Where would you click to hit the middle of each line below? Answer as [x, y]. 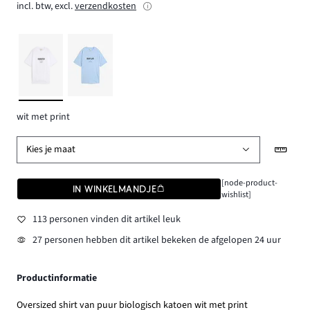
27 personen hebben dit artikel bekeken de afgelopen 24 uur [156, 240]
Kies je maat [51, 150]
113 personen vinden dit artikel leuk [106, 220]
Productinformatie [57, 278]
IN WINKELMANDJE [115, 189]
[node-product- [249, 182]
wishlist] [236, 194]
